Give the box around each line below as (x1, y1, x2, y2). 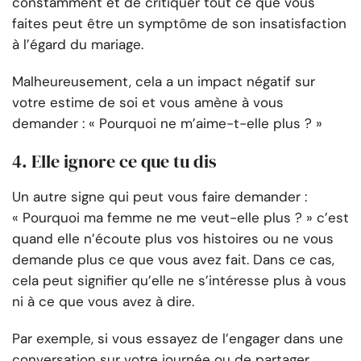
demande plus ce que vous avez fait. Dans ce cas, (12, 251, 334, 269)
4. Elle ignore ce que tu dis (12, 149, 217, 174)
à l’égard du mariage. (12, 35, 143, 54)
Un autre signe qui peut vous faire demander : (12, 188, 307, 206)
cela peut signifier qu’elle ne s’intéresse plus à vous (12, 272, 346, 290)
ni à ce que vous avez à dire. (12, 293, 194, 311)
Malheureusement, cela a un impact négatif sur (12, 73, 315, 91)
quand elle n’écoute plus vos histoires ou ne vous (12, 230, 334, 248)
